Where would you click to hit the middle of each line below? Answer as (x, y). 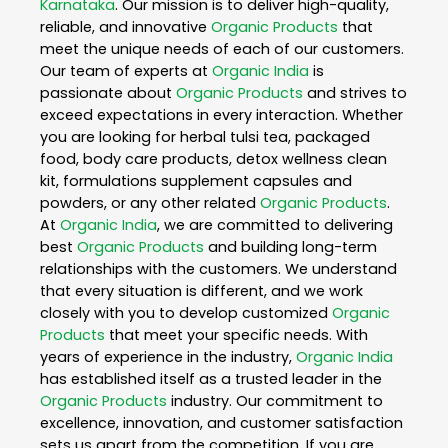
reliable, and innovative (125, 27)
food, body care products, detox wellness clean (213, 159)
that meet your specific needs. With (236, 335)
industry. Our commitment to (275, 401)
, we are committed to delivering (275, 225)
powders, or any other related (150, 203)
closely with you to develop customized (186, 313)
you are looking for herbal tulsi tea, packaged (205, 137)
